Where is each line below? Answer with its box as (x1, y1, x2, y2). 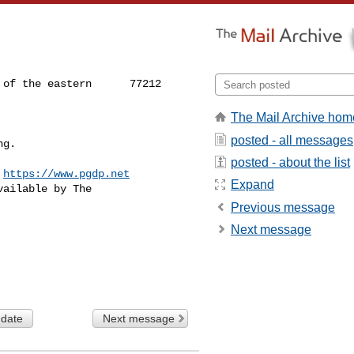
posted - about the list (231, 155, 350, 169)
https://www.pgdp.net (3, 167, 130, 180)
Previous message (231, 200, 335, 214)
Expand (231, 178, 274, 192)
